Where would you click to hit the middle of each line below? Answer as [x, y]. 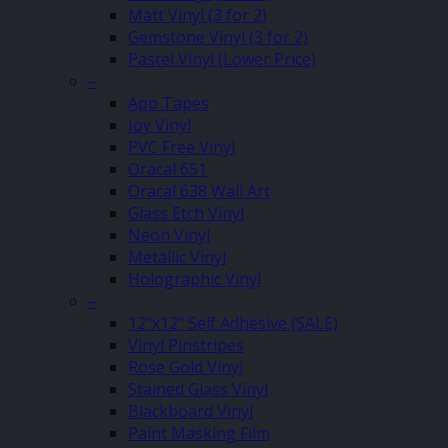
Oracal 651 [167, 168]
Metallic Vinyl [177, 256]
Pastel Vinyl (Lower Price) [222, 58]
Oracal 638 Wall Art [199, 190]
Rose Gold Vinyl [185, 366]
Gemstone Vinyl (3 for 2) [218, 36]
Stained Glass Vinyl [198, 388]
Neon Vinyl [169, 234]
